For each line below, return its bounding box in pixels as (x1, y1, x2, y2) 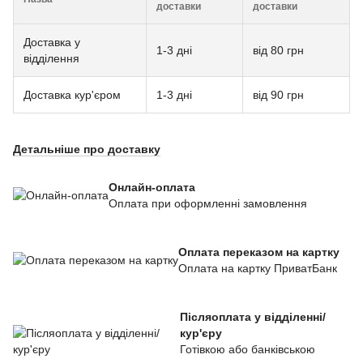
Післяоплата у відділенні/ (179, 310, 326, 323)
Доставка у (23, 35, 80, 49)
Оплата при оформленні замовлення (109, 196, 307, 210)
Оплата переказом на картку (178, 245, 340, 258)
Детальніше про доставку (13, 142, 160, 156)
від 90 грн (253, 88, 304, 101)
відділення (23, 51, 79, 65)
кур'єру (179, 326, 222, 340)
